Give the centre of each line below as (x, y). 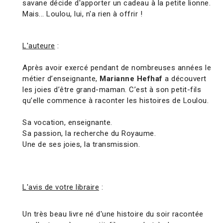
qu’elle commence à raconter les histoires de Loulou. (115, 101)
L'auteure (39, 46)
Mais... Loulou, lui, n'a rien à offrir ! (82, 14)
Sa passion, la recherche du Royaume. (89, 134)
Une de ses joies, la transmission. (81, 145)
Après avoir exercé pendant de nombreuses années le (117, 68)
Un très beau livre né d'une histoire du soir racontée (113, 214)
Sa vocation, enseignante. (67, 123)
